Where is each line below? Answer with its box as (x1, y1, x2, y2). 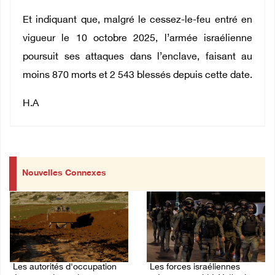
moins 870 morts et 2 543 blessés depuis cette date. (23, 70, 252, 82)
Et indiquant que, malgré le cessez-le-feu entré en (23, 15, 252, 27)
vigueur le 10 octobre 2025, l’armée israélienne (23, 33, 252, 45)
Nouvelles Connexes (22, 168, 106, 179)
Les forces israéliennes (150, 261, 240, 273)
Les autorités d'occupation (13, 261, 117, 273)
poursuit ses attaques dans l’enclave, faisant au (23, 52, 252, 64)
